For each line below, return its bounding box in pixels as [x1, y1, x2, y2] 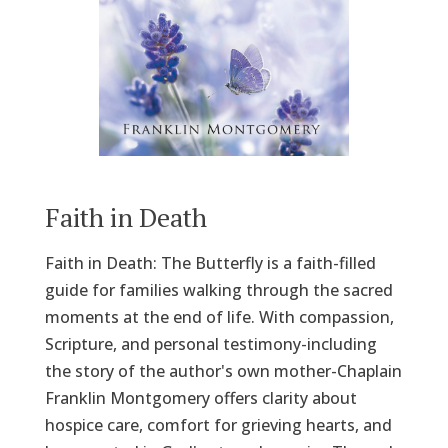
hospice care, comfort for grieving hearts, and [44, 413, 392, 436]
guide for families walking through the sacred [44, 278, 393, 301]
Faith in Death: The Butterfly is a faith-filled [44, 251, 376, 274]
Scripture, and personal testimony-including [44, 332, 377, 355]
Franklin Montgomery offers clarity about [44, 386, 357, 409]
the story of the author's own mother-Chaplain [44, 359, 402, 382]
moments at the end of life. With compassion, [44, 305, 394, 328]
